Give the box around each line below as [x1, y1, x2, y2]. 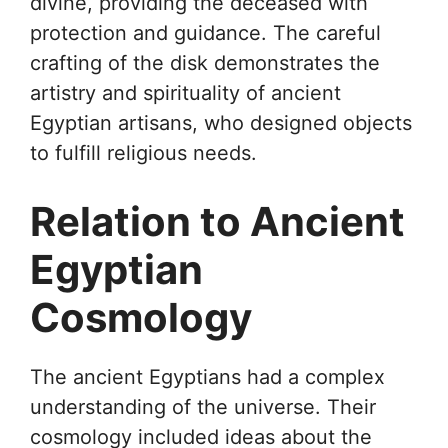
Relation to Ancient [30, 196, 405, 246]
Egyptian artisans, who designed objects [30, 110, 412, 135]
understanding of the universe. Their [30, 394, 376, 419]
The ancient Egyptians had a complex [30, 364, 385, 389]
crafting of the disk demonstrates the [30, 50, 380, 75]
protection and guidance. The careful [30, 20, 381, 45]
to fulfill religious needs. [30, 140, 257, 165]
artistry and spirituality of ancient [30, 80, 341, 105]
